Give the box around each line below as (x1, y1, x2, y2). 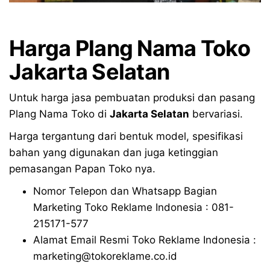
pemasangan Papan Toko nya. (9, 162, 155, 175)
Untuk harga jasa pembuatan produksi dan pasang (9, 91, 255, 104)
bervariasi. (189, 107, 243, 120)
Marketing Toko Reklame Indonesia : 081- (33, 201, 234, 213)
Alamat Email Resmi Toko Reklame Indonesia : (33, 233, 256, 246)
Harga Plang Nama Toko (9, 34, 250, 61)
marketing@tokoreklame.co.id (33, 250, 177, 262)
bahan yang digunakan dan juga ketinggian (9, 146, 218, 159)
